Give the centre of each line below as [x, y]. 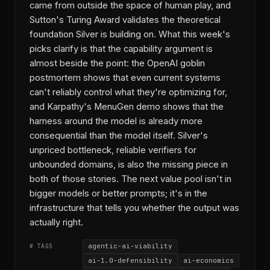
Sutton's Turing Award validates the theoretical [125, 20]
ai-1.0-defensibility [130, 260]
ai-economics [209, 260]
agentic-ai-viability [130, 246]
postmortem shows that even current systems [125, 77]
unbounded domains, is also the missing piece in [129, 164]
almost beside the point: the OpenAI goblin [117, 63]
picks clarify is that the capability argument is [121, 49]
